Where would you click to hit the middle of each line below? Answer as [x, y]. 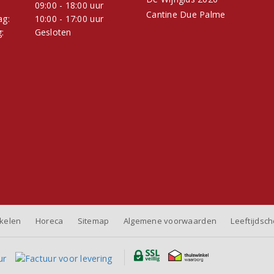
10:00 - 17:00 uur [69, 19]
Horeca [49, 221]
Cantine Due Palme [186, 15]
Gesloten [53, 32]
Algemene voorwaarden [170, 221]
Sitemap [93, 221]
